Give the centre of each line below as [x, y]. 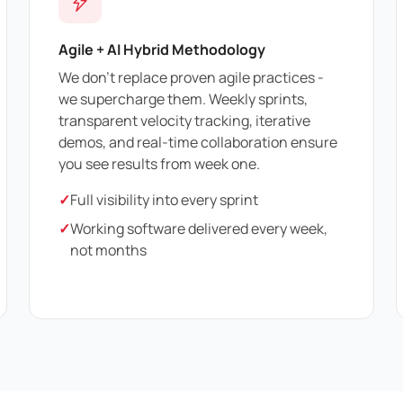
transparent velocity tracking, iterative [184, 121]
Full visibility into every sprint [164, 200]
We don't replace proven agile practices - [191, 78]
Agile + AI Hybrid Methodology [162, 49]
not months [108, 251]
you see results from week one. [159, 164]
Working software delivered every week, [199, 229]
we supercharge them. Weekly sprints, [183, 99]
